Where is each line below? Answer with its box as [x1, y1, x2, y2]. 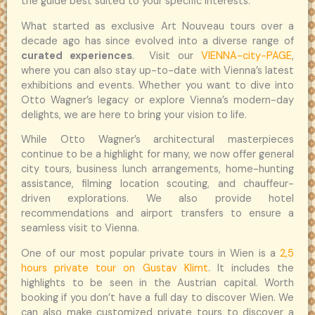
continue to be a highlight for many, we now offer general [21, 148, 294, 162]
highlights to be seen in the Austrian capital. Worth [21, 276, 294, 290]
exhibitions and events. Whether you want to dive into [21, 78, 294, 92]
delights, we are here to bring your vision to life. [21, 108, 247, 122]
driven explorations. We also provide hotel [21, 192, 294, 206]
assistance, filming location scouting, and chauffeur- [21, 177, 294, 191]
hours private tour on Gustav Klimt [21, 262, 208, 276]
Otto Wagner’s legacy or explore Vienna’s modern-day [21, 93, 294, 107]
